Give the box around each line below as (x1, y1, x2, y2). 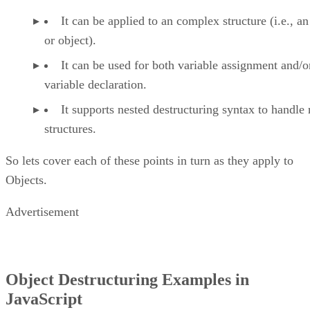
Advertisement (6, 204, 79, 219)
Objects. (6, 172, 47, 187)
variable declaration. (44, 77, 147, 91)
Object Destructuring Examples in (6, 270, 249, 289)
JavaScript (6, 289, 82, 308)
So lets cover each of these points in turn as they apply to (6, 153, 293, 167)
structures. (44, 121, 96, 136)
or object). (44, 33, 96, 47)
